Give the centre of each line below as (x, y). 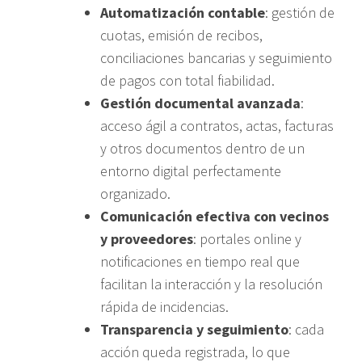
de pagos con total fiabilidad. (187, 80)
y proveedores (147, 238)
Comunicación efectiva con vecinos (215, 216)
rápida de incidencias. (164, 306)
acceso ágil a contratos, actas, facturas (217, 125)
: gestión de (300, 12)
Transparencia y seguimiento (194, 329)
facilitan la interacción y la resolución (211, 284)
